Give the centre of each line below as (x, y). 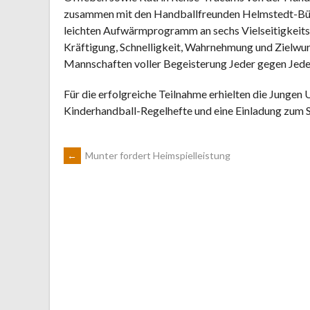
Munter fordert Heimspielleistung (157, 156)
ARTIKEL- (102, 165)
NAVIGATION (119, 202)
